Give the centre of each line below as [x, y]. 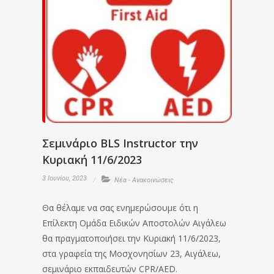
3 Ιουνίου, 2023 [65, 178]
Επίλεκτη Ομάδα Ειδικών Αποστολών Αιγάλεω [134, 223]
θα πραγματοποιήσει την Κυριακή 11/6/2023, [131, 238]
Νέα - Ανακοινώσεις [144, 180]
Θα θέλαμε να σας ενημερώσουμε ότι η [120, 208]
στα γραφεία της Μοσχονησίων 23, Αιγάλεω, [131, 254]
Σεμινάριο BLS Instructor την [120, 143]
